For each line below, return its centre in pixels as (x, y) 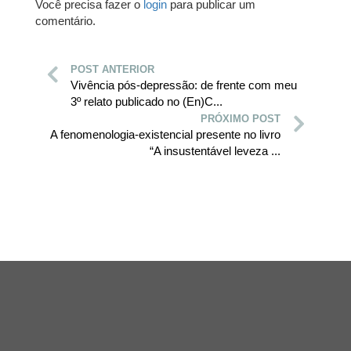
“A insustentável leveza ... (215, 151)
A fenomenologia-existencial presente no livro (165, 135)
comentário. (65, 21)
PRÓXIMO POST (241, 119)
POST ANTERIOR (112, 70)
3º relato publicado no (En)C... (147, 102)
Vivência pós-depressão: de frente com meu (184, 85)
